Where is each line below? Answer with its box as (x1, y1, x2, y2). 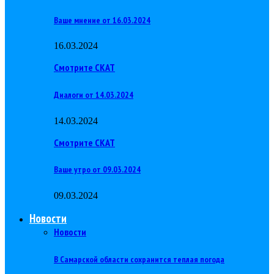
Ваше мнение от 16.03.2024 (54, 14, 150, 26)
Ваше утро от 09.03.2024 (54, 164, 141, 176)
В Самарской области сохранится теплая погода (54, 253, 224, 265)
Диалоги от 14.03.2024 (54, 89, 133, 101)
